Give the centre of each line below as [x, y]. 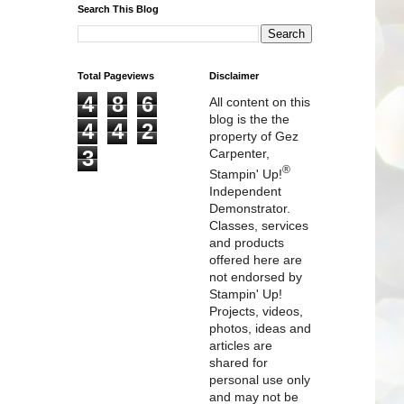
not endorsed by [256, 276]
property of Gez [254, 136]
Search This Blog [118, 9]
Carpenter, [239, 153]
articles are [241, 345]
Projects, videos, [256, 311]
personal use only [260, 379]
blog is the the [249, 119]
